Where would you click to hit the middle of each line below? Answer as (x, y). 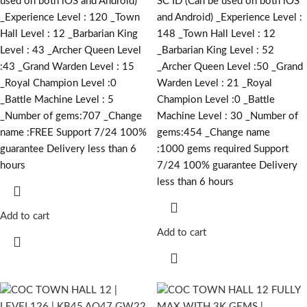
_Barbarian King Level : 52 (216, 51)
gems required (218, 149)
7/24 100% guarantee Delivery (227, 166)
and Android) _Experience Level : (230, 18)
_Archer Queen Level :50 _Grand (230, 67)
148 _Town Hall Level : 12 (216, 34)
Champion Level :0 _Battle (216, 100)
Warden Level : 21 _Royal (214, 84)
